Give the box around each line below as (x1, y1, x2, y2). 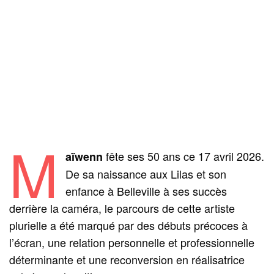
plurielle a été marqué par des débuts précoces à (9, 217, 248, 233)
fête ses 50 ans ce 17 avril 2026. (102, 147, 264, 164)
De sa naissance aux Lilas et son (65, 165, 226, 182)
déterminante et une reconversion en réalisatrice (9, 251, 245, 267)
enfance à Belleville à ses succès (65, 182, 227, 199)
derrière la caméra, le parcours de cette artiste (9, 199, 235, 216)
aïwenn (65, 148, 103, 165)
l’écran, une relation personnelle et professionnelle (9, 234, 255, 250)
